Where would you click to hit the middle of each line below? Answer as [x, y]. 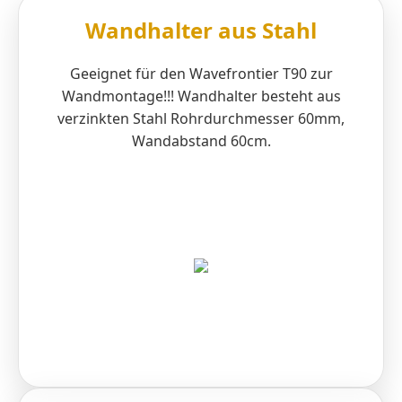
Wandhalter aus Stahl [201, 30]
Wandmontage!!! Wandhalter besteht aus [201, 96]
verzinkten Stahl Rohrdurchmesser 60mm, [201, 118]
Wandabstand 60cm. [201, 140]
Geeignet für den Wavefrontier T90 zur [201, 73]
